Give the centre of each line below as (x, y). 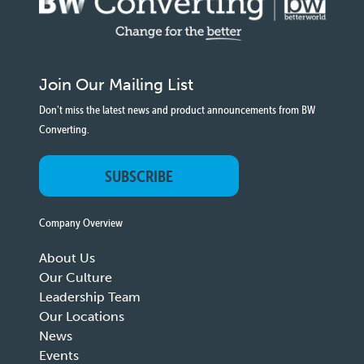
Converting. (64, 130)
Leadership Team (89, 297)
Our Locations (81, 317)
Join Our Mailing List (116, 85)
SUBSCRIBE (139, 176)
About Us (67, 258)
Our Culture (75, 278)
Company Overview (80, 223)
